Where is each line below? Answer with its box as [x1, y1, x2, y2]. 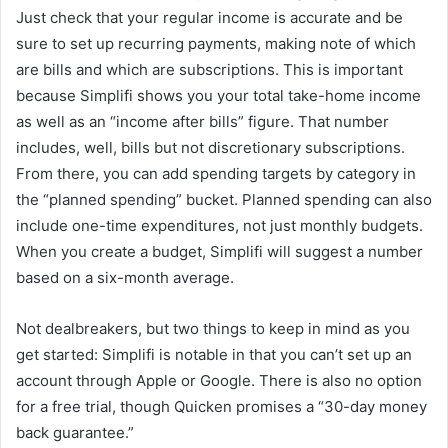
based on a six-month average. [16, 267, 234, 287]
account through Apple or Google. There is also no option [16, 370, 422, 390]
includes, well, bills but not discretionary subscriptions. [16, 137, 405, 157]
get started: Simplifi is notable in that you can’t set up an [16, 344, 412, 364]
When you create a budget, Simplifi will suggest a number [16, 241, 423, 261]
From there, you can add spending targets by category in [16, 163, 416, 183]
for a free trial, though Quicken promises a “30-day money [16, 396, 427, 416]
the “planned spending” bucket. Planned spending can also [16, 189, 432, 209]
